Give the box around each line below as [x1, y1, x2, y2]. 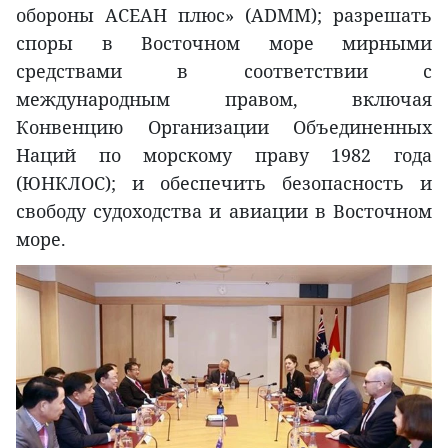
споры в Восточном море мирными [16, 30, 432, 55]
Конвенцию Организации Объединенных [16, 114, 432, 139]
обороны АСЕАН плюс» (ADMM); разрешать [16, 2, 432, 27]
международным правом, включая [16, 86, 432, 111]
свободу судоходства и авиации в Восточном [16, 198, 432, 223]
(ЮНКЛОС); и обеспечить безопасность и [16, 170, 432, 195]
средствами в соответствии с [16, 58, 432, 83]
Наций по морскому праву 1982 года [16, 142, 432, 167]
